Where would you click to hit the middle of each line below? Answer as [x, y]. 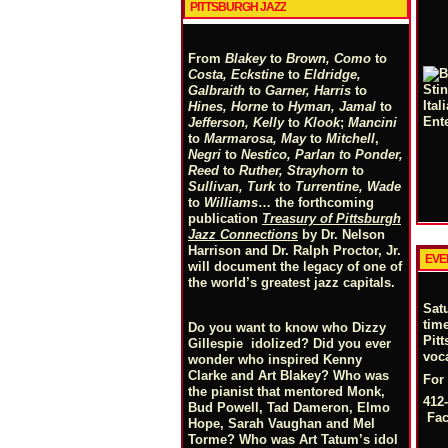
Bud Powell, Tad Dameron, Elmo [289, 407]
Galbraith [216, 90]
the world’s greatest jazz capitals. [291, 282]
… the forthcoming [316, 202]
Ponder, [379, 154]
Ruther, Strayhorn [293, 170]
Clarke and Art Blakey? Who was [288, 375]
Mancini [372, 122]
